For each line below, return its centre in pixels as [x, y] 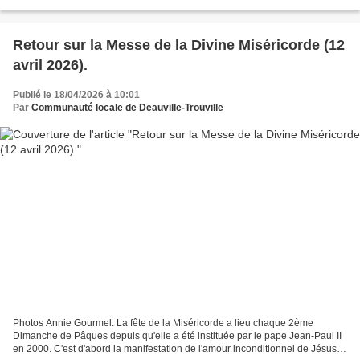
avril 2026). [50, 65]
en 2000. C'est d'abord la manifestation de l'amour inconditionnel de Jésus [175, 348]
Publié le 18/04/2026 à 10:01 [76, 95]
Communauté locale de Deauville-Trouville [127, 108]
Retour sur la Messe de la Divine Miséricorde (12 [179, 45]
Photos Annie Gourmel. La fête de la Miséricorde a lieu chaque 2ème [163, 323]
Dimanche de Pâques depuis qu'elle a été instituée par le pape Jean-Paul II [177, 335]
